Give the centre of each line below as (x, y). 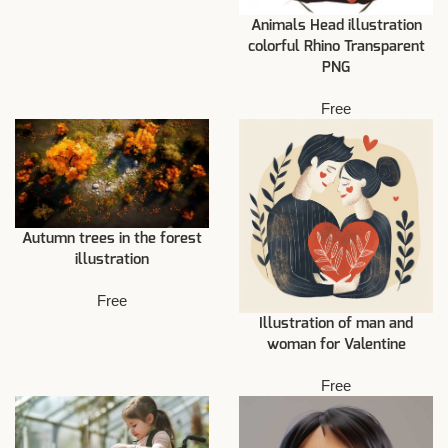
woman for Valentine (336, 345)
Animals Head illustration (336, 26)
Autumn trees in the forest (112, 239)
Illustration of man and (336, 324)
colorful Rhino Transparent (336, 47)
